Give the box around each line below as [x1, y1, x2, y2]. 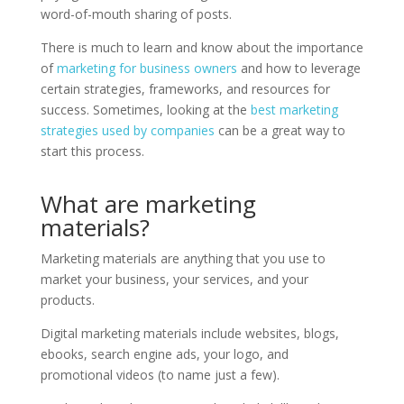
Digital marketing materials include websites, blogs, [40, 324, 339, 342]
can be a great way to [214, 121, 345, 139]
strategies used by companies [40, 121, 215, 139]
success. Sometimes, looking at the [40, 100, 251, 118]
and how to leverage [236, 59, 361, 77]
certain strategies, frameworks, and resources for [40, 79, 330, 97]
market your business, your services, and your [40, 270, 308, 288]
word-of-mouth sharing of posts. [40, 5, 235, 23]
